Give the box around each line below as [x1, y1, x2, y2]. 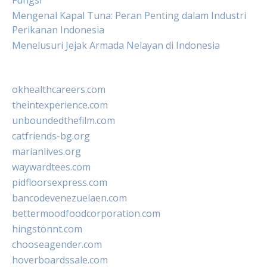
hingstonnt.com [12, 222, 82, 235]
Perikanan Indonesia [12, 23, 104, 36]
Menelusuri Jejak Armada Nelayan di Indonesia [12, 39, 220, 52]
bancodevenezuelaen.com [12, 191, 127, 204]
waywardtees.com [12, 160, 91, 173]
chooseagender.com [12, 238, 102, 251]
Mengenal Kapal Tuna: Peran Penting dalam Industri [12, 9, 246, 22]
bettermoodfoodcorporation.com [12, 207, 160, 220]
